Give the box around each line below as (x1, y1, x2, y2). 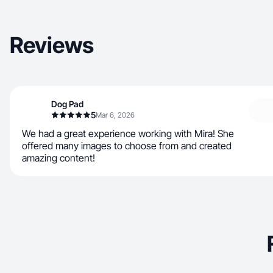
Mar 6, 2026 (96, 110, 135, 119)
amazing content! (22, 152, 95, 164)
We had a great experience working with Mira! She (22, 127, 234, 140)
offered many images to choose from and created (22, 140, 232, 152)
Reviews (10, 32, 94, 58)
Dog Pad (51, 99, 83, 109)
